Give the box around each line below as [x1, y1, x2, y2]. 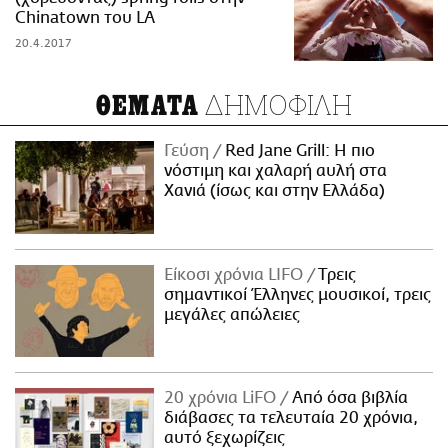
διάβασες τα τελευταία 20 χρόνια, [164, 409, 419, 428]
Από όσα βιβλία [288, 389, 409, 408]
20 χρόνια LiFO [164, 389, 281, 408]
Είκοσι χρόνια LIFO [164, 265, 308, 284]
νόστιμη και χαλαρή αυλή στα [164, 161, 388, 180]
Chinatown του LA [15, 8, 155, 27]
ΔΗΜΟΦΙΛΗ [199, 86, 353, 122]
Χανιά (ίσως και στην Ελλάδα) [164, 181, 386, 200]
